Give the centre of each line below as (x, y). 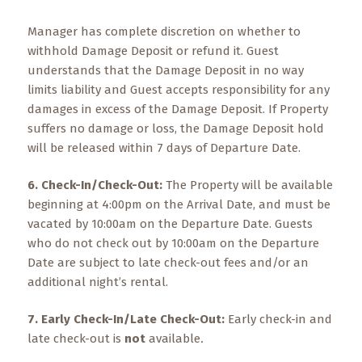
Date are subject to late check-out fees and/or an (168, 263)
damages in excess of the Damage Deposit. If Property (177, 109)
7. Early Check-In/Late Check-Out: (127, 319)
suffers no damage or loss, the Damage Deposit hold (175, 128)
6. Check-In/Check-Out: (96, 185)
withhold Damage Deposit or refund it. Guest (153, 51)
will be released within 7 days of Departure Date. (164, 148)
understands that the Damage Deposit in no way (165, 70)
